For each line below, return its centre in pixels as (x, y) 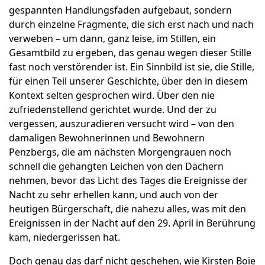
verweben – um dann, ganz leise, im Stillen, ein (112, 39)
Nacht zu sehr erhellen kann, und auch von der (114, 195)
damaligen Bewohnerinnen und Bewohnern (107, 138)
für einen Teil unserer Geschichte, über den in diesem (128, 81)
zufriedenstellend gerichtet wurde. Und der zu (113, 110)
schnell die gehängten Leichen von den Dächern (116, 167)
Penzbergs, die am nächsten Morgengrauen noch (120, 152)
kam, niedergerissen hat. (64, 237)
